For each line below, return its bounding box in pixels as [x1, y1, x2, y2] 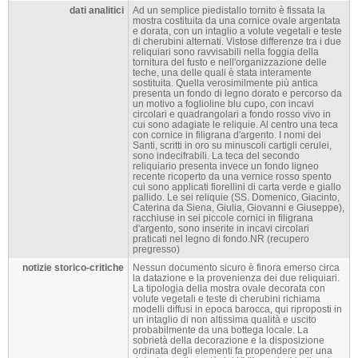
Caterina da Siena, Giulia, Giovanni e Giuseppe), [133, 202, 344, 213]
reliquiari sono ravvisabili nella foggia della [133, 46, 319, 58]
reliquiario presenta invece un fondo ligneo [133, 161, 319, 172]
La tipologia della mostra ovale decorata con [133, 283, 325, 294]
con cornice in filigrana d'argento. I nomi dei [133, 129, 321, 141]
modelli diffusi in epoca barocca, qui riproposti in [133, 304, 342, 315]
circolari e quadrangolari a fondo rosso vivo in [133, 109, 331, 120]
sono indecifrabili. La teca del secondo [133, 150, 300, 161]
